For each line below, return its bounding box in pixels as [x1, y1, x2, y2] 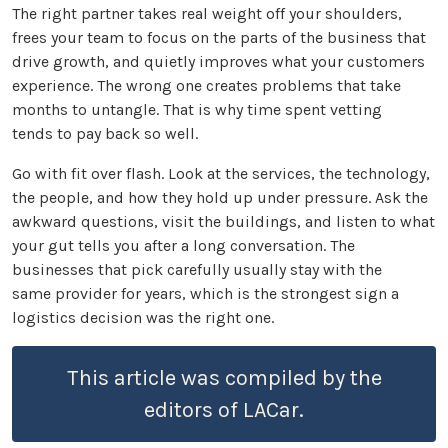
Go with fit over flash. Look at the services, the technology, [12, 164, 430, 184]
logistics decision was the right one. [12, 308, 274, 328]
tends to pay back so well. [12, 124, 198, 144]
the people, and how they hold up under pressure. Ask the [12, 188, 428, 208]
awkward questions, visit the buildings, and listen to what [12, 212, 435, 232]
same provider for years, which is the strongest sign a [12, 284, 399, 304]
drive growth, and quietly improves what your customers [12, 52, 425, 72]
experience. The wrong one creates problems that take [12, 76, 401, 96]
